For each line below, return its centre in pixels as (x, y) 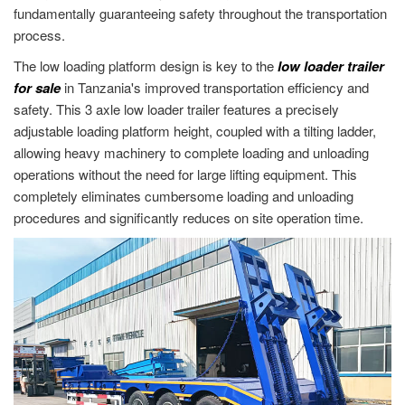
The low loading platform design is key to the (146, 66)
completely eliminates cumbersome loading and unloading (184, 196)
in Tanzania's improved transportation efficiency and (215, 88)
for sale (37, 88)
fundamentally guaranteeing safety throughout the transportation (200, 14)
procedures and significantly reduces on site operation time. (188, 218)
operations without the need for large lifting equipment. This (185, 174)
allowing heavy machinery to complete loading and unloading (191, 153)
